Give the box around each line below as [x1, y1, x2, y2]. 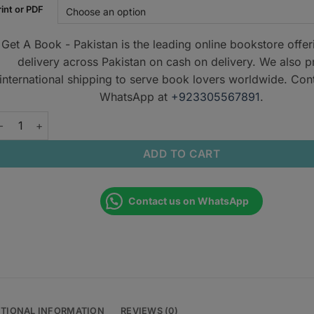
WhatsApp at [100, 90, 172, 104]
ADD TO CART [142, 146, 221, 161]
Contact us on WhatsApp [128, 195, 250, 207]
